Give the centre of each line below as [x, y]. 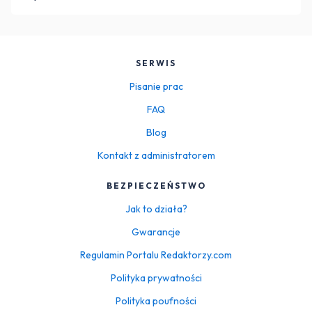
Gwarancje [156, 232]
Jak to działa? [156, 209]
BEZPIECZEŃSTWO [156, 185]
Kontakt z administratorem [156, 155]
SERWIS [156, 63]
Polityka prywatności [156, 278]
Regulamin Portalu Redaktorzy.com [156, 255]
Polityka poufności [156, 301]
